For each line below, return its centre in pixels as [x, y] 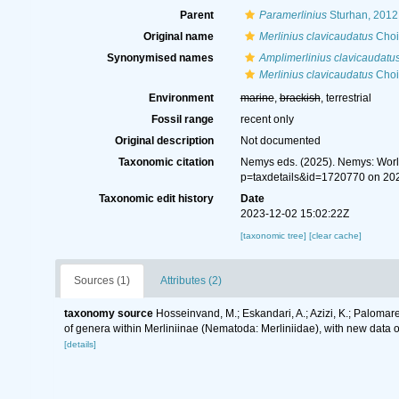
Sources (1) [102, 281]
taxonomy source [109, 313]
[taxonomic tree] [274, 236]
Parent [196, 15]
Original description [164, 141]
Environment [181, 98]
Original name [178, 37]
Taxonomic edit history [156, 199]
